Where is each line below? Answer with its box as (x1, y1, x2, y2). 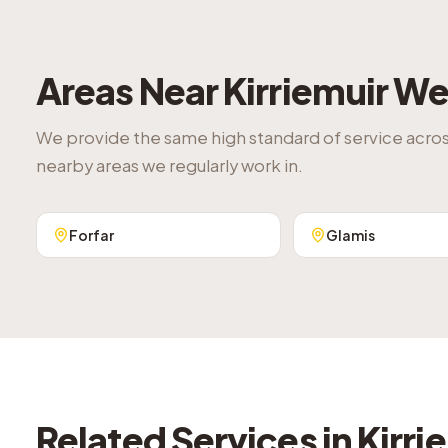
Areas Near (36, 68, 224, 113)
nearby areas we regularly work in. (36, 155, 303, 176)
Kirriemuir (223, 68, 389, 113)
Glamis (325, 226, 375, 244)
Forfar (69, 226, 114, 244)
